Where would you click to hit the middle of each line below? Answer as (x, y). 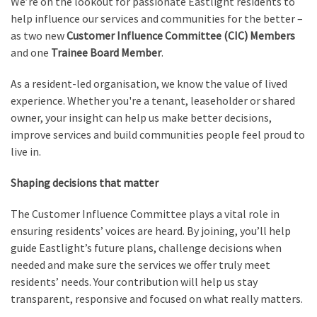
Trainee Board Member (106, 52)
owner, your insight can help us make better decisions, (141, 117)
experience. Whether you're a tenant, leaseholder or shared (153, 100)
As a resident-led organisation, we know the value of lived (149, 83)
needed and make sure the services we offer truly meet (140, 265)
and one (31, 52)
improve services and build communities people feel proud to (158, 134)
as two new (39, 35)
